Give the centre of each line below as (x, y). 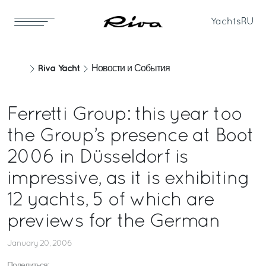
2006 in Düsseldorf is (98, 158)
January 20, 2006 (39, 244)
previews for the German (114, 222)
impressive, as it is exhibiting (128, 179)
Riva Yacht (59, 69)
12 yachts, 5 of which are (110, 201)
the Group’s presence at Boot (131, 137)
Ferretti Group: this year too (125, 115)
